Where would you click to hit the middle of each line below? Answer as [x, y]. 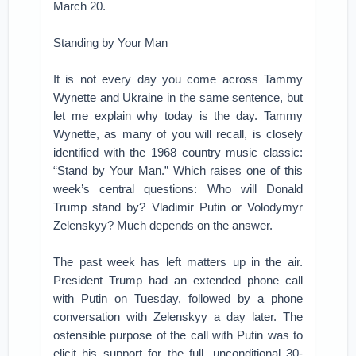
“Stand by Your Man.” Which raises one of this [178, 170]
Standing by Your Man [111, 43]
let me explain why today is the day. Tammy [178, 116]
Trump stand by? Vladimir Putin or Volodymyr [178, 207]
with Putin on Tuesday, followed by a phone [178, 298]
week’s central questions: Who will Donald [178, 189]
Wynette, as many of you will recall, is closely [178, 134]
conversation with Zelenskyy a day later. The [178, 317]
